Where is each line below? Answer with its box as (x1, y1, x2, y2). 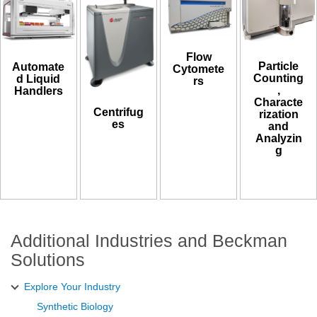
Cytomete (173, 63, 225, 76)
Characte (254, 96, 304, 109)
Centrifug (93, 105, 144, 118)
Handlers (13, 84, 63, 97)
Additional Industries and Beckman (11, 230, 287, 250)
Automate (12, 60, 65, 73)
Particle (258, 60, 299, 73)
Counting (253, 72, 304, 85)
